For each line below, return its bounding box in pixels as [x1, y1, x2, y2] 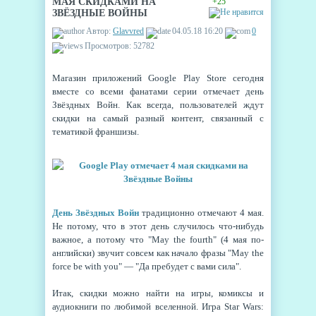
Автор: [86, 26, 113, 36]
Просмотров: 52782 [85, 41, 154, 51]
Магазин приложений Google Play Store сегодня [52, 73, 264, 83]
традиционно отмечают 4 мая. [139, 207, 264, 218]
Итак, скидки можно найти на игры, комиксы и [52, 288, 264, 298]
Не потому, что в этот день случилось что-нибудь [52, 221, 264, 231]
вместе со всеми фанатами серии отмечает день [52, 86, 264, 97]
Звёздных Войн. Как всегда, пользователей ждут [52, 99, 264, 110]
